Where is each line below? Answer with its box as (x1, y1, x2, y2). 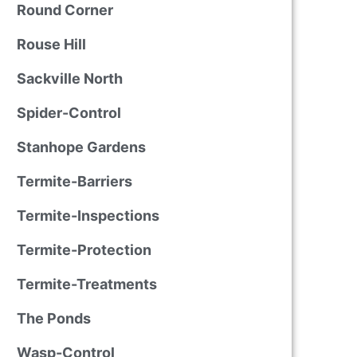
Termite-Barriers (16, 173, 132, 190)
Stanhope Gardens (16, 139, 146, 155)
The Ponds (16, 310, 91, 327)
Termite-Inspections (16, 207, 159, 224)
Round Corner (16, 2, 113, 18)
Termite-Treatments (16, 276, 157, 292)
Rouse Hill (16, 36, 86, 53)
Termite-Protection (16, 241, 151, 258)
